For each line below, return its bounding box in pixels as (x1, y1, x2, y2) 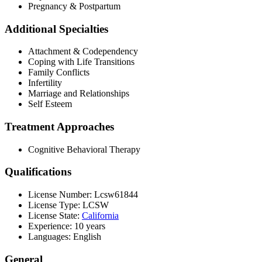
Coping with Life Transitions (28, 57, 135, 67)
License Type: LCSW (28, 200, 109, 211)
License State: (28, 211, 82, 221)
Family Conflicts (28, 67, 89, 78)
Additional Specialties (5, 22, 108, 35)
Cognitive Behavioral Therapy (28, 144, 140, 154)
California (82, 211, 119, 221)
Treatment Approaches (5, 120, 114, 133)
